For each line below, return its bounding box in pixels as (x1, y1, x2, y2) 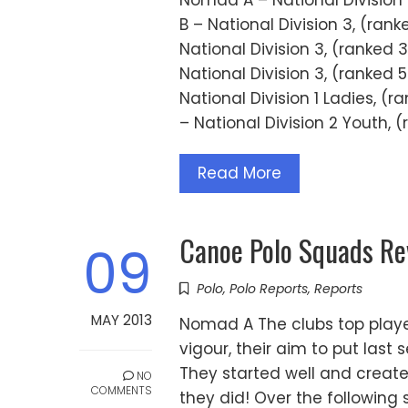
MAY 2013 (91, 311, 152, 331)
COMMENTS (91, 382, 152, 399)
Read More (198, 162, 281, 185)
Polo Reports (229, 279, 308, 298)
